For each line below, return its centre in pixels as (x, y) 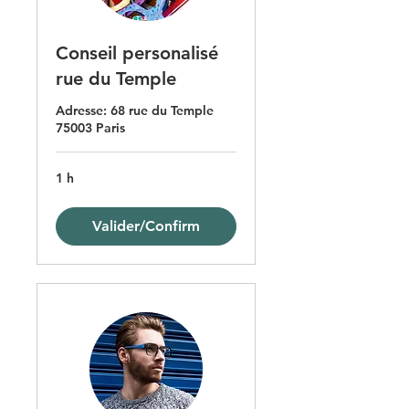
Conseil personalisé (137, 53)
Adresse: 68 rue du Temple (135, 111)
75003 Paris (90, 128)
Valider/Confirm (146, 226)
